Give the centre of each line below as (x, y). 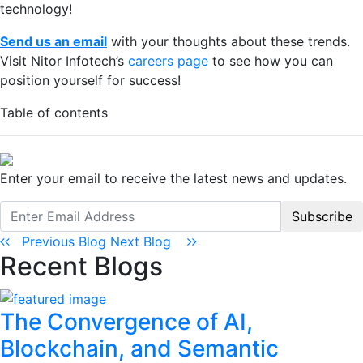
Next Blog (149, 241)
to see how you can (271, 60)
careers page (168, 60)
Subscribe (322, 216)
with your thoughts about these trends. (228, 41)
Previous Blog (60, 241)
